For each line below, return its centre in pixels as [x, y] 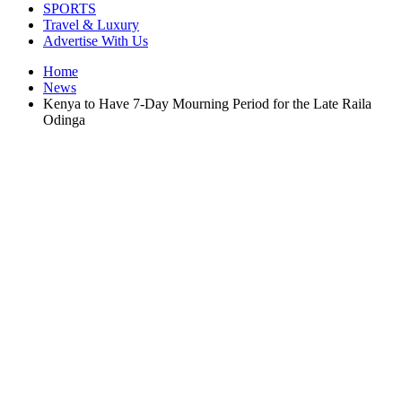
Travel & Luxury [91, 25]
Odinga [64, 120]
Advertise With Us [96, 41]
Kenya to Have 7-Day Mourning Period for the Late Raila [207, 104]
